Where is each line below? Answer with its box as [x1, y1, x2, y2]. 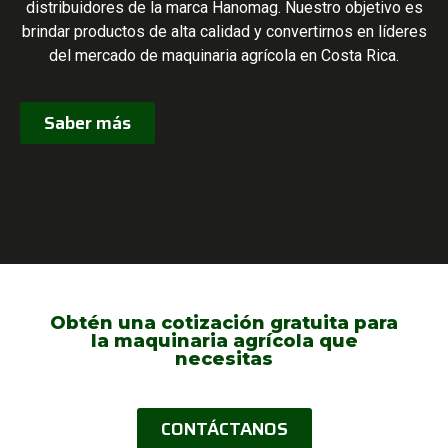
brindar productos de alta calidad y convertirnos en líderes [21, 21, 427, 41]
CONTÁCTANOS [160, 415, 288, 444]
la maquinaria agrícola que [90, 330, 358, 353]
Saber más [44, 109, 131, 138]
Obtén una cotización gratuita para [50, 312, 398, 335]
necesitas [175, 348, 273, 371]
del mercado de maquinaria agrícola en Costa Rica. [49, 45, 399, 65]
